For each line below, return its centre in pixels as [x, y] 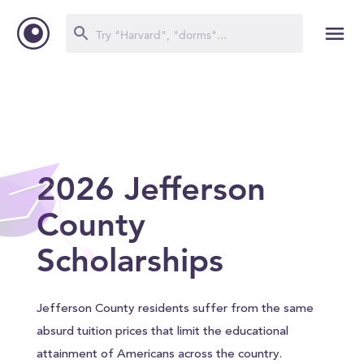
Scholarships [130, 260]
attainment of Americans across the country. [159, 355]
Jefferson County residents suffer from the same [175, 309]
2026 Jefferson [151, 188]
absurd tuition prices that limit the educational [162, 332]
